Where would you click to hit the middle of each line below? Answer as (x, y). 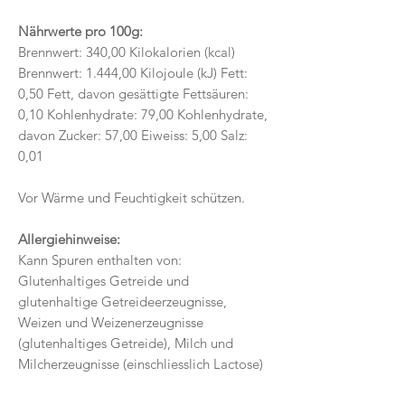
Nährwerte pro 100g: (80, 31)
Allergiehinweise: (69, 239)
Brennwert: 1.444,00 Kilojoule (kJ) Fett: (133, 72)
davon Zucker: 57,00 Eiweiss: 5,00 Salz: (133, 135)
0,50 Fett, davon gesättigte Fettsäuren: (133, 93)
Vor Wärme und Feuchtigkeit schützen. (132, 197)
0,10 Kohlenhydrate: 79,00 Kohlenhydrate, (143, 114)
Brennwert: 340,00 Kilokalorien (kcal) (127, 52)
